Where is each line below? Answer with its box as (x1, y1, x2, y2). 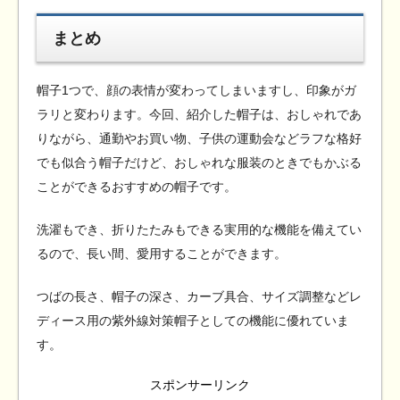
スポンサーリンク (150, 378, 250, 393)
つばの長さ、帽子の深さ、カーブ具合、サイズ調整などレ (37, 289, 362, 304)
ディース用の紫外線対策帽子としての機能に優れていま (37, 313, 349, 329)
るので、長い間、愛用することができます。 (37, 246, 287, 262)
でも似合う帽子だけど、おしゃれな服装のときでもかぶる (37, 155, 362, 171)
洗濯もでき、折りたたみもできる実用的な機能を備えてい (37, 222, 362, 237)
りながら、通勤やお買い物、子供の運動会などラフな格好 (37, 131, 362, 146)
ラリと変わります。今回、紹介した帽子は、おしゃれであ (37, 107, 362, 122)
